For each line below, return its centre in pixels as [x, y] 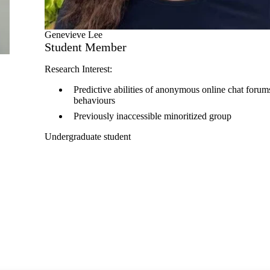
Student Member [86, 47]
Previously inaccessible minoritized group [152, 116]
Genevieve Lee [74, 35]
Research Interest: [80, 69]
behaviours [94, 100]
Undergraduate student [88, 137]
